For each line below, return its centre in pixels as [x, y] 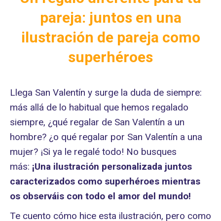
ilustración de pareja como [110, 37]
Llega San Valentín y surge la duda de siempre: [106, 92]
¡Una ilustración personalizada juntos [112, 166]
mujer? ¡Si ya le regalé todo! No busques [93, 152]
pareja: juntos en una [110, 18]
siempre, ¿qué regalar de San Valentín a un [97, 122]
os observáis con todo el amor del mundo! [100, 196]
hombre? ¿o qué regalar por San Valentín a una [106, 137]
